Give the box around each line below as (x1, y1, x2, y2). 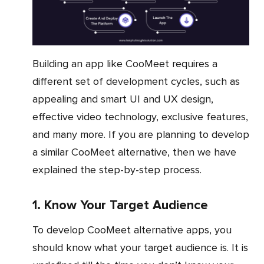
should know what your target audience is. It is (32, 241, 248, 255)
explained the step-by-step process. (32, 163, 202, 177)
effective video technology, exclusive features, (32, 110, 248, 124)
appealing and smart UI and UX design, (32, 93, 213, 106)
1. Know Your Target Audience (32, 197, 208, 214)
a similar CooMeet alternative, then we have (32, 146, 236, 159)
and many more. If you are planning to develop (32, 128, 249, 141)
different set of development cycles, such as (32, 75, 240, 88)
